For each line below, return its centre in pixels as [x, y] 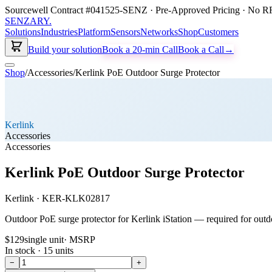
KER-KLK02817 [76, 198]
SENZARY [27, 21]
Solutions [23, 32]
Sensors [125, 32]
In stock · [24, 250]
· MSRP [80, 239]
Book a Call [201, 49]
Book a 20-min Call [140, 49]
